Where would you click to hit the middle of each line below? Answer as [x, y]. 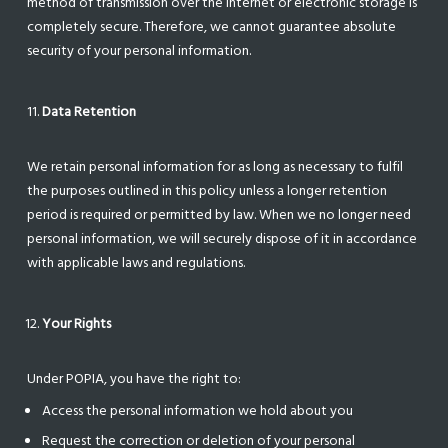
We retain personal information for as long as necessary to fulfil [215, 166]
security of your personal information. [139, 50]
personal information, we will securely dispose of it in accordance [222, 238]
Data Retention [89, 111]
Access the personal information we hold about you [198, 410]
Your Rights [77, 323]
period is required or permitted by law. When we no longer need [219, 214]
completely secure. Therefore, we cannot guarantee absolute [212, 26]
